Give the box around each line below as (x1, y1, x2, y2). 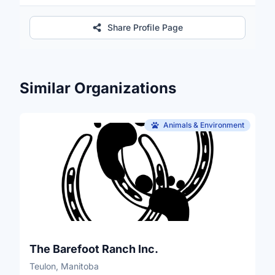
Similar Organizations (20, 79, 176, 97)
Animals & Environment (163, 120, 244, 130)
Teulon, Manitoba (29, 260, 99, 271)
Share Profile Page (107, 21, 184, 33)
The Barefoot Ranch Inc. (29, 242, 158, 255)
